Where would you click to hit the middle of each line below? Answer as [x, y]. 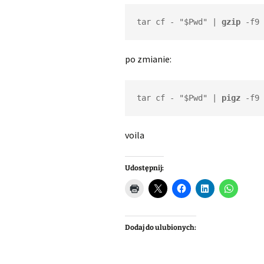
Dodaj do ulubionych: [161, 227]
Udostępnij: [144, 168]
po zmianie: [148, 59]
